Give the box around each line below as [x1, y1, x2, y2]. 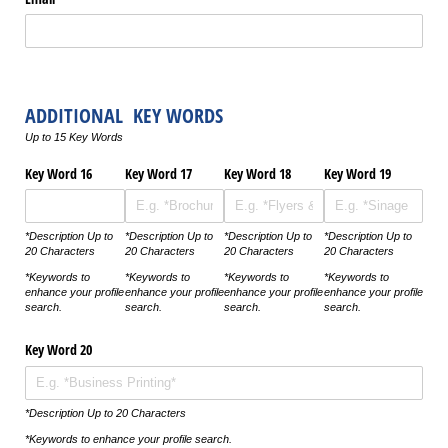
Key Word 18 [224, 163, 295, 183]
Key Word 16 [25, 163, 96, 183]
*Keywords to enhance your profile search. [25, 432, 232, 445]
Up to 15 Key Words [25, 131, 123, 144]
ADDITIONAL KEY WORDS [25, 102, 223, 130]
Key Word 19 [323, 163, 391, 183]
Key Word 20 [25, 340, 96, 360]
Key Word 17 [124, 163, 196, 183]
